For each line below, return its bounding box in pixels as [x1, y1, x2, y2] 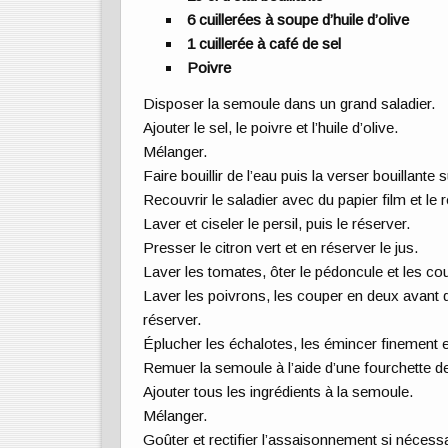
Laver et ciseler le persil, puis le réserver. [143, 214, 412, 232]
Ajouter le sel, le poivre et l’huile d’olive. [143, 118, 400, 136]
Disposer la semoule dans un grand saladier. [143, 94, 437, 112]
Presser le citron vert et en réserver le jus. [143, 238, 420, 256]
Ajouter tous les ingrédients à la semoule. [143, 382, 415, 400]
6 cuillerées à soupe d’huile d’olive [187, 10, 410, 28]
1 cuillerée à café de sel [187, 34, 342, 52]
